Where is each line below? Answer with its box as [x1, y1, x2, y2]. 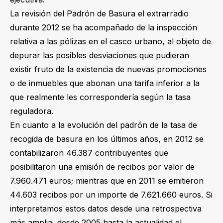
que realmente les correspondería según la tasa [10, 92, 191, 102]
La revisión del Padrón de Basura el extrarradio [10, 8, 189, 18]
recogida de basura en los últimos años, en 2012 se [10, 133, 204, 144]
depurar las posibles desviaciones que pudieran [10, 50, 189, 60]
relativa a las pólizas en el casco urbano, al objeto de [10, 36, 211, 46]
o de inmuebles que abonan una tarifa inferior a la [10, 78, 200, 88]
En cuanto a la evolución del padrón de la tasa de [10, 119, 197, 130]
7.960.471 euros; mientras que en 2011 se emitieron [10, 175, 204, 186]
